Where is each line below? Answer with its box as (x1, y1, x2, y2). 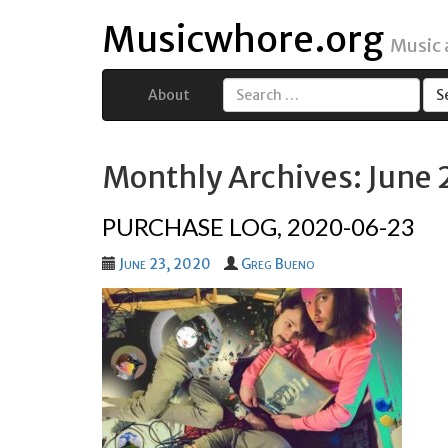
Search (219, 97, 265, 116)
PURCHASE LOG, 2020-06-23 (102, 212, 415, 241)
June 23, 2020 (119, 255, 211, 273)
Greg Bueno (241, 255, 314, 273)
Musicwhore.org (102, 17, 384, 62)
